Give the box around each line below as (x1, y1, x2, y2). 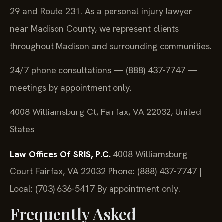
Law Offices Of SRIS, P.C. (10, 148, 111, 160)
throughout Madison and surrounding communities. (10, 40, 212, 52)
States (10, 123, 34, 135)
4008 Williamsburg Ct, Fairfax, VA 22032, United (10, 106, 201, 118)
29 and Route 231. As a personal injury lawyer (10, 5, 192, 17)
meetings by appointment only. (10, 82, 132, 94)
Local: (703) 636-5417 (10, 182, 95, 194)
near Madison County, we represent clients (10, 22, 179, 34)
